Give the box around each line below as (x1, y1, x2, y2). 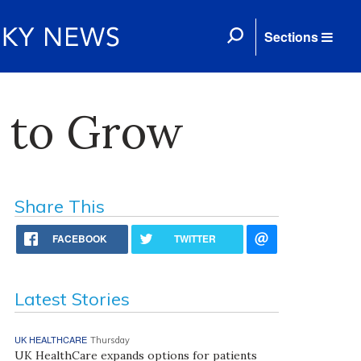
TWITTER (174, 231, 217, 246)
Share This (14, 195, 105, 218)
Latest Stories (14, 288, 130, 310)
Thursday (89, 334, 130, 346)
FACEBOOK (52, 231, 108, 246)
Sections (264, 27, 318, 46)
